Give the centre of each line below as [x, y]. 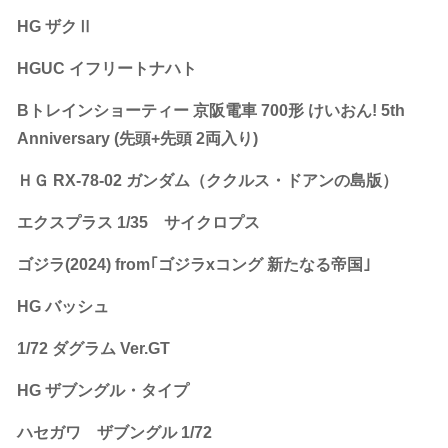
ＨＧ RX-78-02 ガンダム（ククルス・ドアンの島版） [207, 180]
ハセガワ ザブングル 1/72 [114, 432]
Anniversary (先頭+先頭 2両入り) [137, 138]
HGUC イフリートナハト [107, 68]
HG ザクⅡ [55, 26]
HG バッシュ [63, 306]
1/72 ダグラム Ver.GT [93, 348]
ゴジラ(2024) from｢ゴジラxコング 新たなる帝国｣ [194, 264]
